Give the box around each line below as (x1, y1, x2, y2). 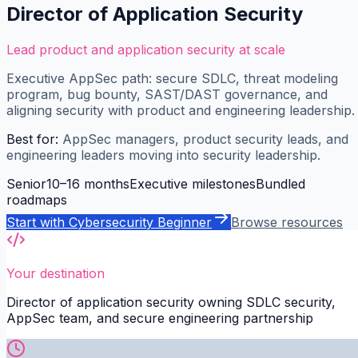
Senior (6, 175, 46, 192)
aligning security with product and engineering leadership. (6, 101, 355, 118)
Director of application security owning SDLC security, (6, 293, 336, 310)
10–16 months (46, 175, 129, 192)
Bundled (256, 175, 305, 192)
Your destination (6, 265, 105, 281)
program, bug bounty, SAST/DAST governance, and (6, 86, 328, 102)
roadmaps (6, 191, 67, 208)
